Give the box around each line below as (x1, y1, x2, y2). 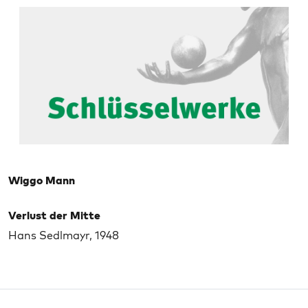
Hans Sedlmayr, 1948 (8, 228, 119, 242)
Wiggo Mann (8, 173, 75, 187)
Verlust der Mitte (8, 208, 100, 222)
